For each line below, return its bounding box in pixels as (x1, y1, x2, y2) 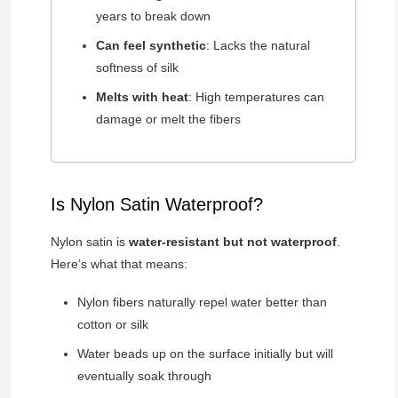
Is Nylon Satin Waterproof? (50, 195, 263, 215)
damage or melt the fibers (95, 112, 241, 127)
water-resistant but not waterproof (128, 235, 337, 250)
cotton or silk (76, 317, 148, 332)
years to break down (95, 9, 211, 24)
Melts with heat (95, 90, 188, 105)
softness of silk (95, 60, 179, 76)
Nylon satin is (50, 235, 129, 250)
